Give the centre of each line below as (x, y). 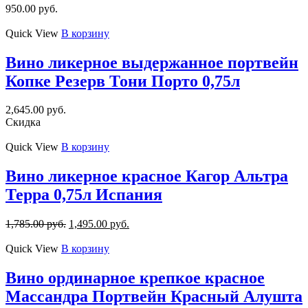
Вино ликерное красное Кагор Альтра (147, 176)
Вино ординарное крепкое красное (135, 278)
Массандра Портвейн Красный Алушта (154, 297)
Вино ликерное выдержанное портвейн (152, 62)
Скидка (23, 122)
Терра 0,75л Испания (84, 195)
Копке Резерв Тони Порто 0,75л (123, 81)
